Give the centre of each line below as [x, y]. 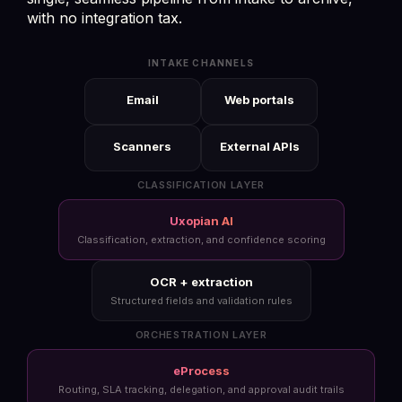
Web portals [259, 100]
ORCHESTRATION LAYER [201, 335]
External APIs [259, 146]
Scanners [142, 146]
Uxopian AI [201, 221]
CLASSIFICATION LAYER [201, 185]
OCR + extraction [201, 282]
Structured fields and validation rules [201, 301]
